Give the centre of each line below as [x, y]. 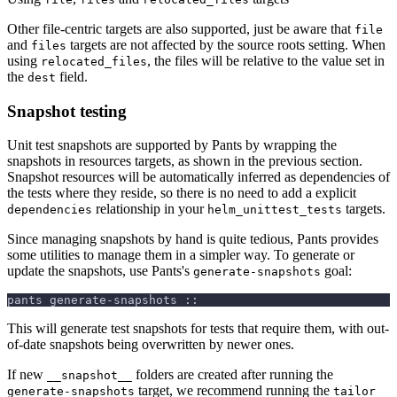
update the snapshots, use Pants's [100, 271]
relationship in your [150, 209]
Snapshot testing [67, 111]
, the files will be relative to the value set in [266, 60]
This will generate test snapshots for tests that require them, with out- [198, 329]
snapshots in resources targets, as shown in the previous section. [185, 161]
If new [27, 375]
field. [72, 76]
